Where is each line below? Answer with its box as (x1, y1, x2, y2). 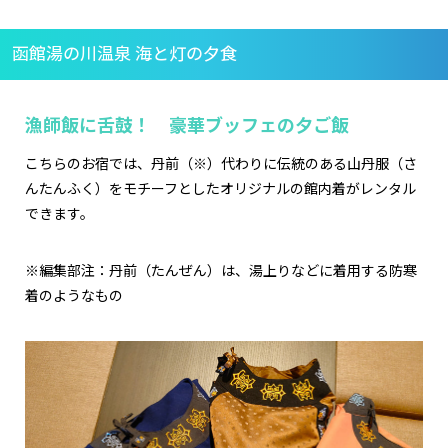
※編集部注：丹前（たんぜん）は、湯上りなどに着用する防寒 (25, 263, 417, 280)
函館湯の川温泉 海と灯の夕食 (12, 44, 237, 65)
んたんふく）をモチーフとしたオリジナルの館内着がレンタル (25, 181, 416, 198)
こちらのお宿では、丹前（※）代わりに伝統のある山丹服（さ (25, 156, 417, 173)
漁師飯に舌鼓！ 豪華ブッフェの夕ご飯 (25, 115, 349, 137)
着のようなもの (25, 288, 123, 305)
